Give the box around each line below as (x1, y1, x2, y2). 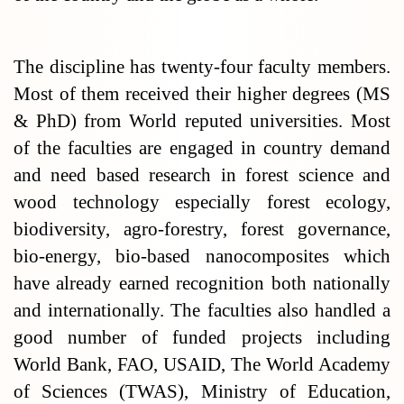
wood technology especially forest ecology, (14, 191, 390, 213)
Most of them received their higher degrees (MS (14, 83, 390, 105)
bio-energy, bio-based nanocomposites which (14, 245, 390, 267)
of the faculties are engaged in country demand (14, 137, 390, 159)
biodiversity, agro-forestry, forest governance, (14, 218, 390, 240)
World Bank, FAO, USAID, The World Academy (14, 353, 390, 375)
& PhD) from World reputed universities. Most (14, 110, 390, 132)
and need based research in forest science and (14, 164, 390, 186)
